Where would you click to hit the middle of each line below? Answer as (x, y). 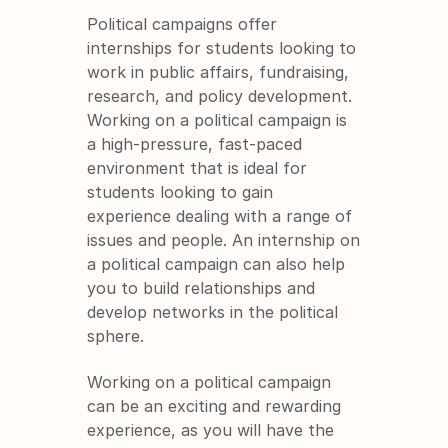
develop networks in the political (213, 311)
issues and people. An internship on (224, 239)
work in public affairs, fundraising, (218, 71)
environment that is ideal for (197, 167)
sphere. (116, 335)
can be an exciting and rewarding (214, 405)
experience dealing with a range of (220, 215)
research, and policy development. (220, 95)
